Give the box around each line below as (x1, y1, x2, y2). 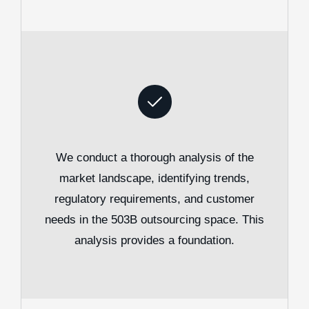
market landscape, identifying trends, (59, 172, 250, 185)
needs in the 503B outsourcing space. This (45, 213, 264, 226)
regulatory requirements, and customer (54, 192, 255, 206)
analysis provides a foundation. (74, 234, 235, 247)
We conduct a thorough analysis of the (55, 151, 254, 164)
